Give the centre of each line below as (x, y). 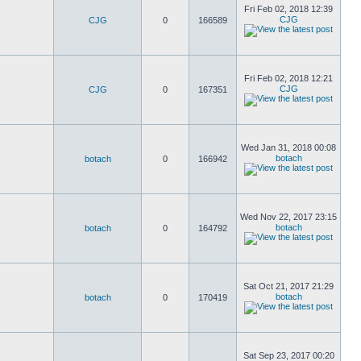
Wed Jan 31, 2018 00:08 (288, 147)
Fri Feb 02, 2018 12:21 (288, 78)
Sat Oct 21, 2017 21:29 (288, 286)
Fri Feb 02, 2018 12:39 (288, 9)
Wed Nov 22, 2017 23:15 (288, 217)
